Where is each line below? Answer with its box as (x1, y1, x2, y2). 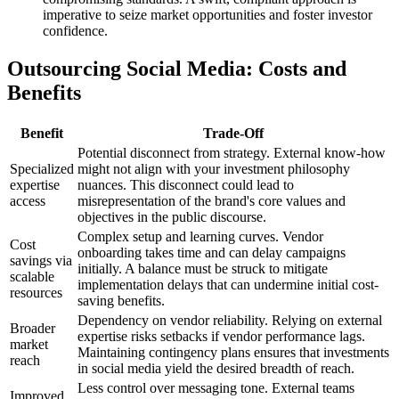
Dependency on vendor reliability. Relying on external (77, 313, 382, 329)
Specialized (10, 161, 74, 177)
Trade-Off (203, 126, 264, 142)
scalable (10, 269, 54, 285)
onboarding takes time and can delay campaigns (77, 245, 346, 261)
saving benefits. (77, 293, 165, 309)
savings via (10, 253, 72, 269)
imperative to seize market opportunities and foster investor (43, 7, 372, 23)
